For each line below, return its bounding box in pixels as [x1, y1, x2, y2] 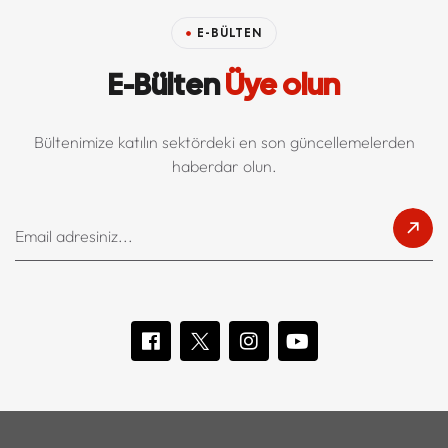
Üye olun [220, 65, 340, 105]
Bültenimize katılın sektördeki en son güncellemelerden [33, 132, 415, 153]
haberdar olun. [171, 156, 277, 177]
